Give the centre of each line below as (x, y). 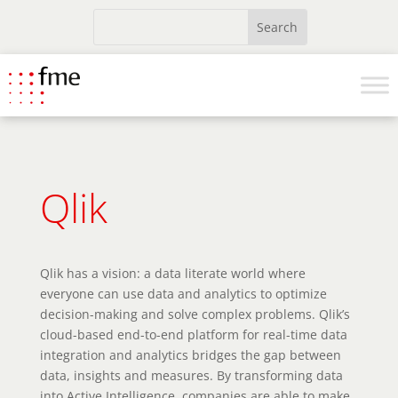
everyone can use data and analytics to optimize (183, 294)
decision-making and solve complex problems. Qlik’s (195, 314)
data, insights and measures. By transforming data (191, 375)
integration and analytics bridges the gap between (190, 355)
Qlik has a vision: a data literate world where (172, 273)
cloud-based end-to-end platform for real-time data (193, 334)
